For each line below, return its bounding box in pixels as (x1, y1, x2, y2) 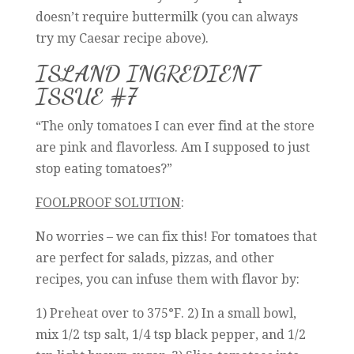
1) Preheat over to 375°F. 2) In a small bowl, (35, 305, 296, 321)
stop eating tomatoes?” (35, 160, 172, 176)
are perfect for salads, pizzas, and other (35, 250, 274, 265)
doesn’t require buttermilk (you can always (35, 9, 298, 24)
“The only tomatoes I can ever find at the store (35, 118, 314, 134)
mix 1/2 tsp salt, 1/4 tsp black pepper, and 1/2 (35, 326, 306, 342)
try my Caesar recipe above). (35, 30, 209, 46)
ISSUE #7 (35, 81, 137, 110)
